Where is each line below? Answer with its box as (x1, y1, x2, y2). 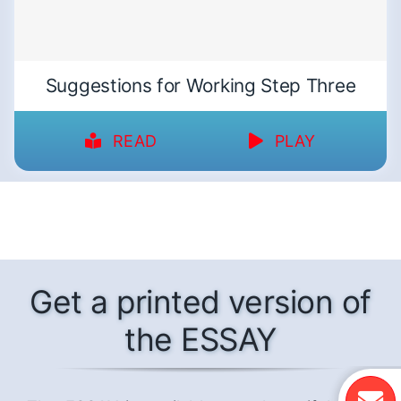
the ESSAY (124, 320, 277, 360)
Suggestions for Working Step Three (45, 73, 356, 97)
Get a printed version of (30, 283, 371, 322)
